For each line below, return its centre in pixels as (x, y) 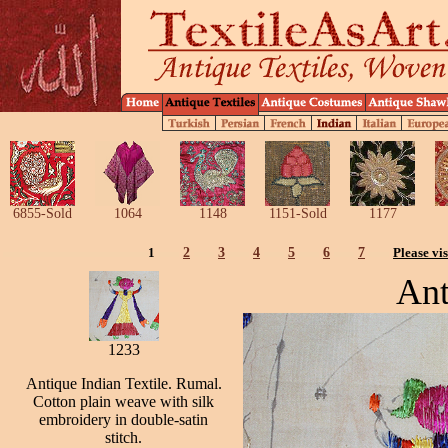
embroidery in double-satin (123, 419)
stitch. (123, 437)
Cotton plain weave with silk (123, 401)
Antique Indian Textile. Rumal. (123, 383)
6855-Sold (42, 213)
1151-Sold (297, 213)
